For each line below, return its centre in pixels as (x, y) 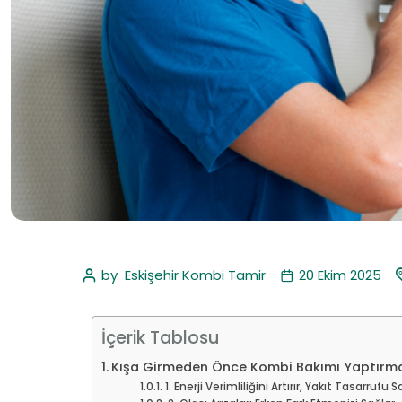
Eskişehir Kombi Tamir (195, 275)
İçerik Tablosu (160, 337)
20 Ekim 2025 (340, 275)
